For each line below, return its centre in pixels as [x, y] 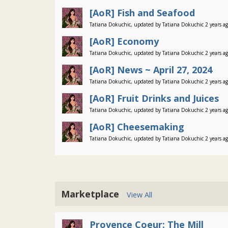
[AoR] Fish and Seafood [142, 13]
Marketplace [94, 194]
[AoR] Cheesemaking [137, 127]
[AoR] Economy [124, 41]
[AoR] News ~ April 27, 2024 [151, 70]
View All [139, 195]
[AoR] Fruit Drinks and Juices [154, 98]
